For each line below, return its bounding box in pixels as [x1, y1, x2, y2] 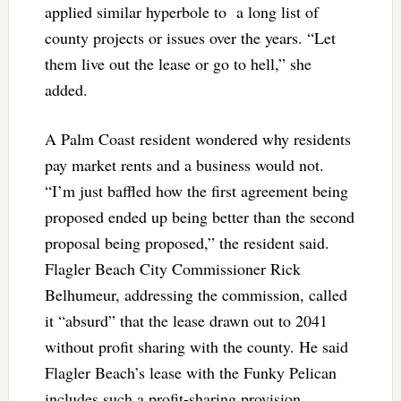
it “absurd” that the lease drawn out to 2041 [44, 309, 328, 331]
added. [44, 78, 88, 100]
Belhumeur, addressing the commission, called [44, 283, 347, 305]
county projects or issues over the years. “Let [44, 26, 336, 48]
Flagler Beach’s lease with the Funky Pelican [44, 361, 337, 383]
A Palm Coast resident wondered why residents [44, 127, 351, 149]
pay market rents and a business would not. [44, 153, 324, 175]
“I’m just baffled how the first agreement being [44, 179, 348, 201]
